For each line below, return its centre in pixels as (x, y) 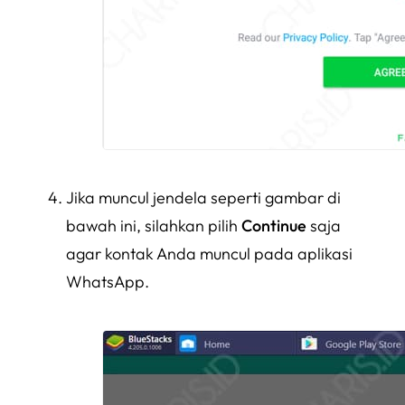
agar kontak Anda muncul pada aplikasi (209, 254)
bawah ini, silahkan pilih (154, 226)
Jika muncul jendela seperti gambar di (203, 198)
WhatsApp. (108, 282)
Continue (274, 226)
